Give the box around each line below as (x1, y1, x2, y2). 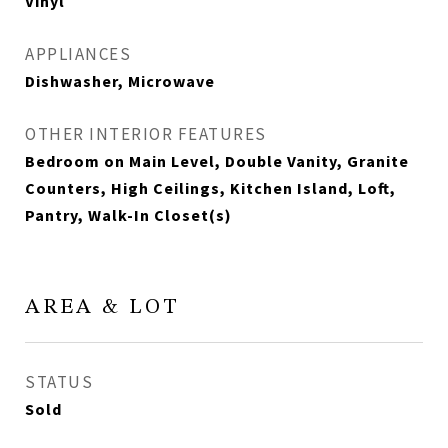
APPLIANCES (25, 43, 131, 65)
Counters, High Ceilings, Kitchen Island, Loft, (25, 178, 396, 198)
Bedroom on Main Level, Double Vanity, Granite (25, 151, 409, 171)
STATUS (25, 371, 93, 393)
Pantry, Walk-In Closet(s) (25, 205, 232, 225)
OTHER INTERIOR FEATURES (25, 123, 267, 145)
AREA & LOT (25, 297, 180, 318)
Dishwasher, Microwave (25, 71, 215, 91)
